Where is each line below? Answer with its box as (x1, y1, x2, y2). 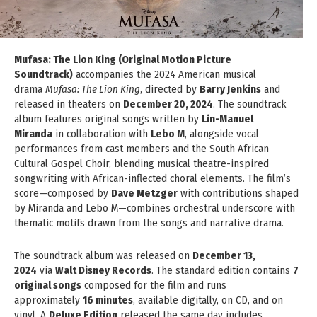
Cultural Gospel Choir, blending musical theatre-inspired (14, 156, 269, 170)
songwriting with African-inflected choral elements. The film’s (14, 171, 291, 185)
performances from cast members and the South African (14, 142, 269, 155)
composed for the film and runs (81, 278, 226, 292)
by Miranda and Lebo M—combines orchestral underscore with (14, 201, 295, 214)
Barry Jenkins (200, 82, 261, 96)
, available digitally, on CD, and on (133, 293, 283, 306)
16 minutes (83, 293, 133, 306)
